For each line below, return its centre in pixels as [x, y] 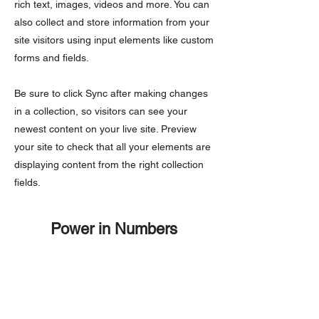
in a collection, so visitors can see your [101, 111]
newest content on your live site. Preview [105, 129]
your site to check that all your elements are [113, 147]
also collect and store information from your [112, 22]
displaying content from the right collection [109, 164]
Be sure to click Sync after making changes [111, 93]
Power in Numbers [114, 229]
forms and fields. [52, 58]
